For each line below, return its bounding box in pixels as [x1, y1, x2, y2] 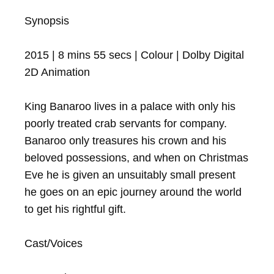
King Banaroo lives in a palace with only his [24, 100, 235, 113]
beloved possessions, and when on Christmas [24, 152, 248, 164]
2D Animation [24, 66, 90, 78]
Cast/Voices [24, 237, 83, 250]
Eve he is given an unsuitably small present [24, 169, 235, 181]
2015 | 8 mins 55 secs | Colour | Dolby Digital [24, 49, 244, 61]
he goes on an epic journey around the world [24, 186, 242, 198]
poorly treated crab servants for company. [24, 117, 227, 130]
